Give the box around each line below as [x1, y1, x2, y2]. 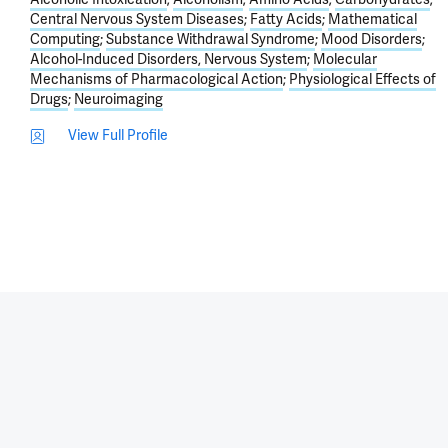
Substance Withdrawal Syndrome [106, 31, 315, 48]
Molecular [313, 51, 377, 68]
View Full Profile [68, 127, 168, 144]
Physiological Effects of [289, 71, 436, 88]
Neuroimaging [74, 91, 163, 108]
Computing [30, 31, 100, 48]
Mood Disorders [321, 31, 422, 48]
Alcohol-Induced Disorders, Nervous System [30, 51, 307, 68]
